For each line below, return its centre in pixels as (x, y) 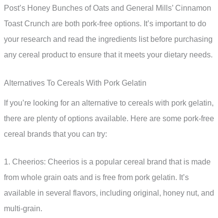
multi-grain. (23, 209)
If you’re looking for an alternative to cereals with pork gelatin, (109, 103)
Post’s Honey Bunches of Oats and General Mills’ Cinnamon (108, 8)
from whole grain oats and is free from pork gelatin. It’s (96, 178)
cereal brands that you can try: (55, 134)
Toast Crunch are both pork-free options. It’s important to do (105, 23)
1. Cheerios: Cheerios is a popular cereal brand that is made (107, 162)
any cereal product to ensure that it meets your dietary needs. (108, 54)
